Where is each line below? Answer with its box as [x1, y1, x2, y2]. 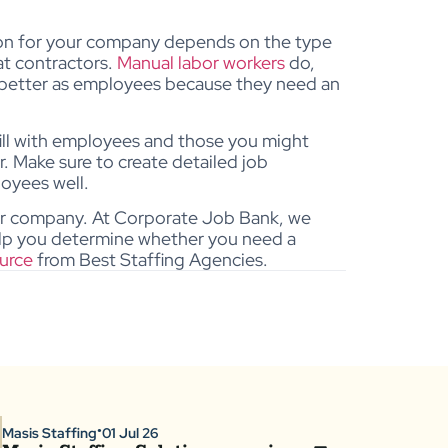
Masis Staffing [2, 423, 97, 442]
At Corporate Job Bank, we [92, 205, 311, 229]
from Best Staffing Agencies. [33, 247, 268, 271]
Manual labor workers [117, 51, 285, 75]
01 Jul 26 [102, 423, 158, 442]
